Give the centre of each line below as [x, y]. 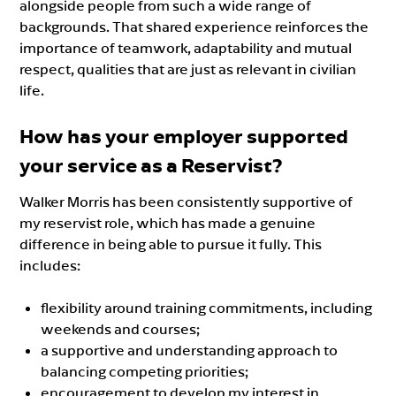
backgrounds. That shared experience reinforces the [194, 26]
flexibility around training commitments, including [207, 307]
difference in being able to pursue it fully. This [171, 244]
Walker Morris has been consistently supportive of [187, 201]
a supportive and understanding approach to [190, 350]
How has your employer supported [184, 136]
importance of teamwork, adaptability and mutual [186, 47]
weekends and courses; [121, 328]
